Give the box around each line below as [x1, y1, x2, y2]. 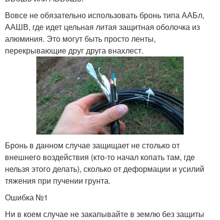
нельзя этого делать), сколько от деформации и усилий [5, 163, 204, 175]
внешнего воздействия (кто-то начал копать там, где [5, 151, 195, 163]
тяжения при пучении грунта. [5, 175, 110, 187]
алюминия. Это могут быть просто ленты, [5, 32, 156, 44]
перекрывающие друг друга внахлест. [5, 44, 143, 56]
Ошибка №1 [5, 192, 48, 203]
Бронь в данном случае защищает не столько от [5, 139, 180, 151]
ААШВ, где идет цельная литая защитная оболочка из [5, 21, 200, 32]
